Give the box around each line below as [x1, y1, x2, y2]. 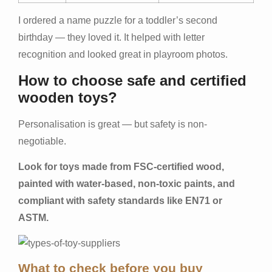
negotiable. [18, 135, 66, 146]
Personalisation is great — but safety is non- [18, 118, 207, 129]
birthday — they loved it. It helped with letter [18, 32, 205, 43]
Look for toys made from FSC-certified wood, [18, 161, 224, 172]
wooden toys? [18, 89, 117, 106]
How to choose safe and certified [18, 72, 246, 89]
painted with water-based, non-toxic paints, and [18, 178, 235, 189]
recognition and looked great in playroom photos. [18, 49, 228, 60]
